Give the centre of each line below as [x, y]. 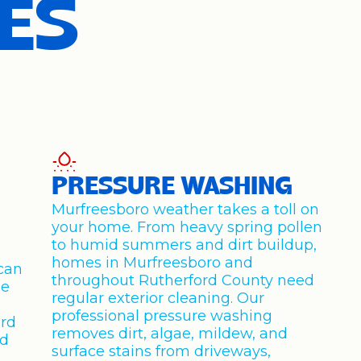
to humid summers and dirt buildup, [185, 245]
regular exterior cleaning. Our [158, 298]
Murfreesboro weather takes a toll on [186, 210]
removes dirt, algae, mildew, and [170, 334]
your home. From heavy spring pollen [187, 227]
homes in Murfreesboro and [153, 263]
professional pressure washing [162, 316]
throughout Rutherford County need [183, 280]
